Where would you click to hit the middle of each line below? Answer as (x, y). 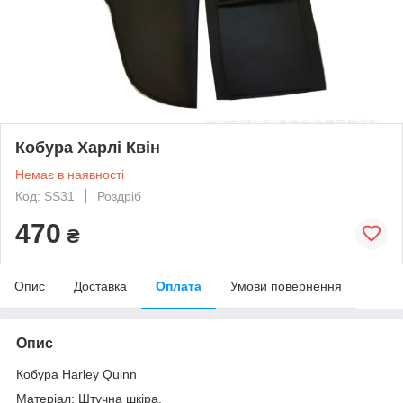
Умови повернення (286, 286)
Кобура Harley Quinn (76, 374)
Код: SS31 (45, 196)
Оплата (179, 286)
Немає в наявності (70, 174)
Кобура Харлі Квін (88, 147)
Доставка (100, 286)
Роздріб (119, 196)
